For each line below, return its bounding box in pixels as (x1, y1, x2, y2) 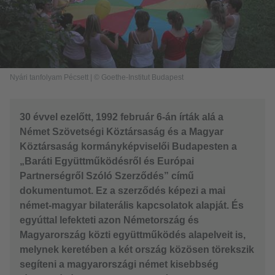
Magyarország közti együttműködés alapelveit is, (20, 230, 246, 241)
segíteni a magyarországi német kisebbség (20, 259, 219, 270)
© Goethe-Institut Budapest (94, 73, 184, 82)
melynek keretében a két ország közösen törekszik (20, 244, 254, 255)
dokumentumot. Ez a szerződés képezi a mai (20, 185, 225, 196)
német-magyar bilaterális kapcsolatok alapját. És (20, 200, 244, 211)
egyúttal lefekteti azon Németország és (20, 215, 199, 226)
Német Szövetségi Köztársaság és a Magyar (20, 126, 223, 137)
